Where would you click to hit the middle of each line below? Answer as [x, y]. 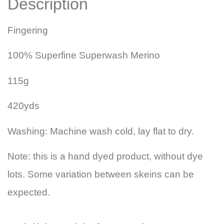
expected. [29, 192]
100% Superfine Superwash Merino [84, 55]
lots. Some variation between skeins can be [101, 174]
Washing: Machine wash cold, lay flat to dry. [101, 131]
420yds [23, 106]
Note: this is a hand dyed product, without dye [105, 156]
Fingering [28, 30]
